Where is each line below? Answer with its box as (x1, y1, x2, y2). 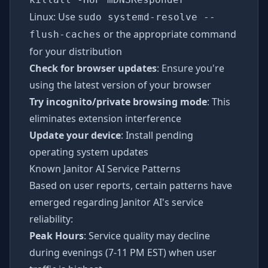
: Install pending (121, 129, 193, 142)
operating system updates (29, 145, 148, 159)
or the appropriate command (101, 28, 236, 41)
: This (207, 95, 230, 108)
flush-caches (29, 29, 101, 40)
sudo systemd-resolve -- (78, 11, 215, 23)
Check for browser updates (29, 62, 157, 75)
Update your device (29, 129, 121, 142)
